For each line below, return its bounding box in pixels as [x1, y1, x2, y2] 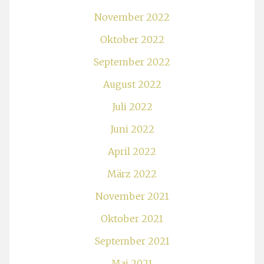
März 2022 [107, 168, 157, 180]
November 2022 [94, 11, 170, 23]
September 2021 [94, 235, 170, 247]
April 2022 [108, 146, 156, 157]
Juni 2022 [110, 123, 154, 135]
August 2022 [103, 78, 161, 90]
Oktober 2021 [101, 213, 163, 225]
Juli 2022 [111, 101, 153, 113]
